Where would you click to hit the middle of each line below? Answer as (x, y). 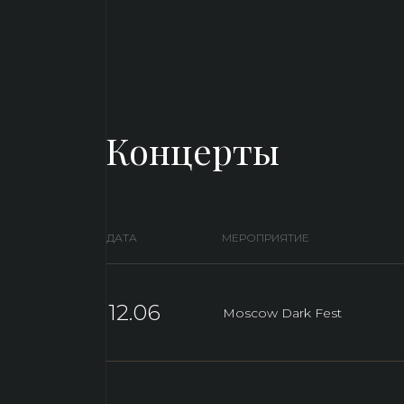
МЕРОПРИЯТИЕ (266, 238)
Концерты (193, 150)
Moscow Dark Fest (282, 313)
